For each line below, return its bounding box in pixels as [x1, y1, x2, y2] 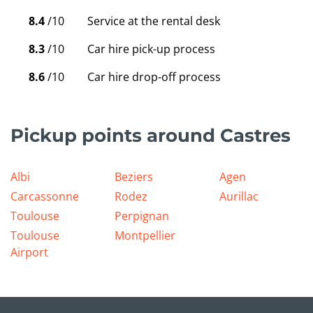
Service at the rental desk [87, 13, 220, 29]
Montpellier [115, 228, 176, 244]
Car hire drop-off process [87, 69, 221, 85]
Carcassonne [10, 189, 79, 205]
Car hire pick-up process [87, 41, 215, 57]
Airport [10, 245, 48, 261]
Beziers [115, 169, 154, 185]
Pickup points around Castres [10, 124, 291, 147]
